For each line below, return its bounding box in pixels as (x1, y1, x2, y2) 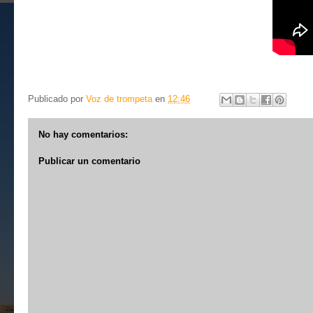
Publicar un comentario (38, 155, 140, 166)
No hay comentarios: (38, 129, 128, 140)
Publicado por (28, 94, 86, 105)
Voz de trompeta (86, 94, 152, 105)
